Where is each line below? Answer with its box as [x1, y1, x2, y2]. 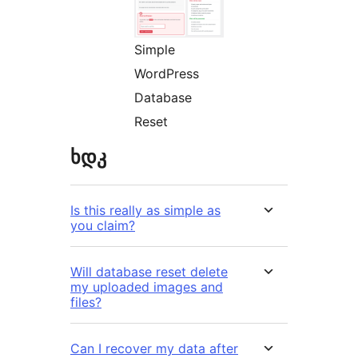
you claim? [70, 217, 135, 233]
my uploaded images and [70, 278, 223, 295]
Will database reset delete [70, 263, 228, 280]
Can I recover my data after [70, 340, 238, 356]
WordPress [134, 65, 199, 82]
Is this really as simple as [70, 201, 221, 218]
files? [70, 293, 101, 310]
